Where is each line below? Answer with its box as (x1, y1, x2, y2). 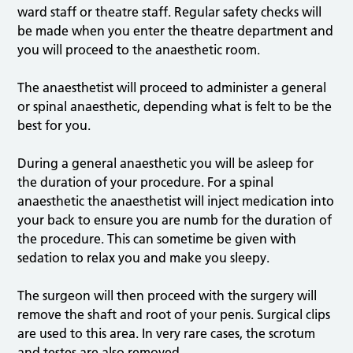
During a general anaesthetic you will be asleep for (17, 155, 314, 172)
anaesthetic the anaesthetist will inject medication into (17, 193, 335, 210)
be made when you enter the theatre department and (17, 23, 334, 39)
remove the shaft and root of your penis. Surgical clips (17, 307, 331, 323)
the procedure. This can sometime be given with (17, 231, 297, 247)
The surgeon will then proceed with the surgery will (17, 288, 318, 304)
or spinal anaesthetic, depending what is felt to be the (17, 98, 333, 115)
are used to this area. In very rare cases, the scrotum (17, 325, 316, 342)
